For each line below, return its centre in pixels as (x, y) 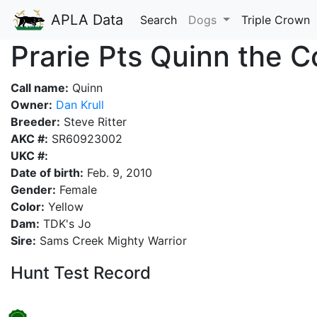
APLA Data (85, 20)
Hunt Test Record (81, 273)
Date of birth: (47, 173)
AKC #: (29, 139)
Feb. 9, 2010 (118, 173)
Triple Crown (275, 20)
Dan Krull (78, 105)
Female (76, 190)
